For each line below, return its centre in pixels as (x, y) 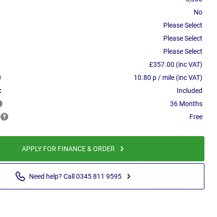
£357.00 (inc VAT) (176, 65)
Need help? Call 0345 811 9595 (75, 176)
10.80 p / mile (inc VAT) (168, 78)
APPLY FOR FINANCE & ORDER (68, 148)
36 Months (186, 104)
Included (190, 91)
